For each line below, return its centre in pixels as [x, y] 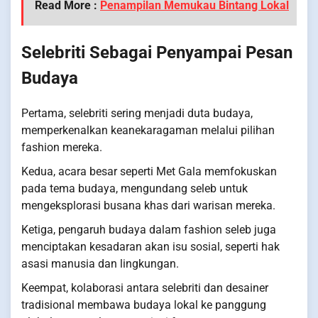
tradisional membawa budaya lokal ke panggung [144, 305]
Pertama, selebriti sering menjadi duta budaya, [137, 113]
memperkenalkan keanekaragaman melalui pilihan [148, 130]
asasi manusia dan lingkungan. [100, 263]
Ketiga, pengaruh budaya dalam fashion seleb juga [149, 229]
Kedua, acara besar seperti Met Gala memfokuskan [149, 171]
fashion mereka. [62, 147]
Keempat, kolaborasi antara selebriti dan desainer [145, 287]
